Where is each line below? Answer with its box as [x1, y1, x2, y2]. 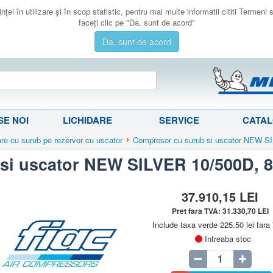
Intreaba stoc [204, 232, 251, 244]
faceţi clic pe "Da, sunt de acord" [78, 16, 195, 28]
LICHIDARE [63, 113, 113, 127]
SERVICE [158, 113, 199, 127]
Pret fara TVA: [171, 205, 222, 216]
